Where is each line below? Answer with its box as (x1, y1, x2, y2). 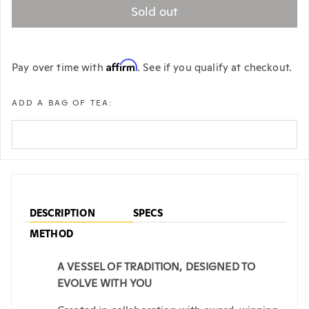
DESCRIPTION (30, 206, 95, 219)
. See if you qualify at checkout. (137, 60, 292, 74)
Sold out (131, 3, 178, 19)
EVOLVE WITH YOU (57, 275, 152, 290)
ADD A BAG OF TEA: (12, 97, 113, 108)
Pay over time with (12, 60, 106, 74)
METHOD (30, 227, 73, 240)
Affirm (106, 59, 137, 72)
